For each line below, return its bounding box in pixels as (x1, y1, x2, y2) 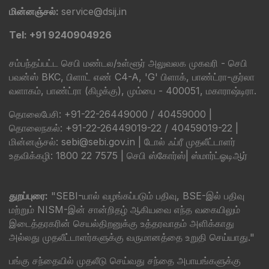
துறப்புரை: (9, 190, 48, 202)
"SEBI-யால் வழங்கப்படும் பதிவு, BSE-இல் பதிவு (48, 190, 244, 202)
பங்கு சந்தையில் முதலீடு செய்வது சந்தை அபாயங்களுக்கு (9, 255, 241, 267)
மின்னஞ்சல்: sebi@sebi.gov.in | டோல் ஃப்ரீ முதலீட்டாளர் (9, 136, 235, 148)
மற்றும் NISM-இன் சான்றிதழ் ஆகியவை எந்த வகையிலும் (9, 204, 240, 216)
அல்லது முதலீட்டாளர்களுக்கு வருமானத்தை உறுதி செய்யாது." (9, 231, 255, 244)
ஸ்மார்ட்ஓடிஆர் (192, 150, 247, 162)
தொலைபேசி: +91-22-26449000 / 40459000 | (9, 108, 212, 121)
